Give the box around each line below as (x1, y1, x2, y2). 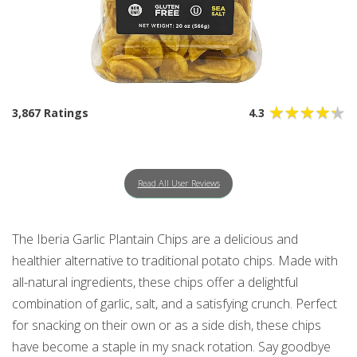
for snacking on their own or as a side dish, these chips (12, 316, 321, 335)
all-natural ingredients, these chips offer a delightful (12, 273, 298, 292)
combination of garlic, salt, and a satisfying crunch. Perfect (12, 295, 337, 313)
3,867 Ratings (12, 104, 88, 120)
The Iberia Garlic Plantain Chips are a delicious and (12, 230, 298, 249)
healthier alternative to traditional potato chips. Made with (12, 252, 338, 270)
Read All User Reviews (137, 176, 220, 189)
